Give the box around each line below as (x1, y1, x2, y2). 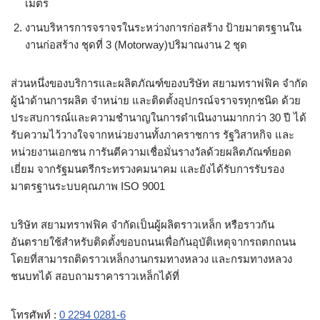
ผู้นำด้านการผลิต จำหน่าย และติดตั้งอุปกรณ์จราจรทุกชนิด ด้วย (11, 94, 301, 106)
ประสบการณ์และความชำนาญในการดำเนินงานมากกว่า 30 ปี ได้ (11, 111, 306, 124)
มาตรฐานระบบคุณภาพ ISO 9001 (11, 179, 165, 192)
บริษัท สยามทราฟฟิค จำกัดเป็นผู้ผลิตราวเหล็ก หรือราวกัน (11, 218, 274, 231)
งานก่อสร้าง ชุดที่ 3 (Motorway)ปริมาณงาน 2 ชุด (25, 38, 247, 51)
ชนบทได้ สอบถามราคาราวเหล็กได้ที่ (11, 269, 179, 282)
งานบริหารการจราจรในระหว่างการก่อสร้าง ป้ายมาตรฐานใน (25, 21, 301, 34)
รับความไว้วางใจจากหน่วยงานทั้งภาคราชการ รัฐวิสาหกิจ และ (11, 128, 294, 141)
